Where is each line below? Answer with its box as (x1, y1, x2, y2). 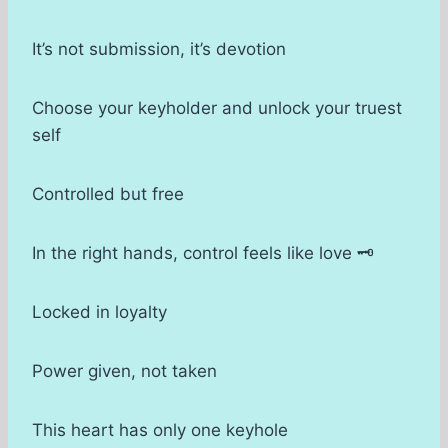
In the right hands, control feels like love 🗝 (32, 243, 374, 264)
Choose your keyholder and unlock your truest (32, 98, 402, 119)
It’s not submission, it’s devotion (32, 39, 286, 60)
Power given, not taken (32, 361, 217, 382)
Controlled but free (32, 184, 184, 205)
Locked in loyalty (32, 302, 167, 323)
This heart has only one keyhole (32, 420, 288, 441)
